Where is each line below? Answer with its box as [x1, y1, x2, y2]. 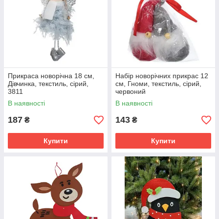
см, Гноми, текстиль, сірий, [115, 80, 201, 88]
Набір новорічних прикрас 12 [115, 72, 208, 80]
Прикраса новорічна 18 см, [8, 72, 94, 80]
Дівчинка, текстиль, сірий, [8, 80, 88, 88]
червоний [115, 88, 146, 95]
